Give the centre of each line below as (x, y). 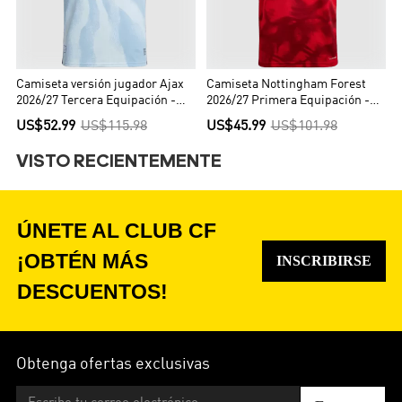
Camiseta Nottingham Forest (286, 84)
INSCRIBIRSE (323, 261)
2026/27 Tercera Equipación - (96, 100)
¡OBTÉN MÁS (83, 261)
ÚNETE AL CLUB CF (117, 230)
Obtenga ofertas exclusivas (114, 365)
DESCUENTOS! (93, 291)
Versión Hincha (248, 117)
